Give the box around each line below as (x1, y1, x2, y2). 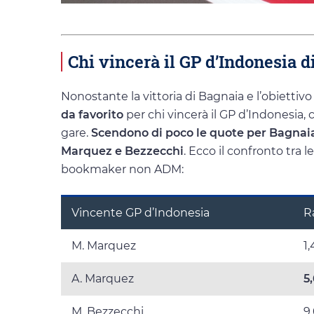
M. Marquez (71, 239, 136, 253)
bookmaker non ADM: (61, 163, 184, 177)
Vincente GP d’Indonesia (71, 206, 210, 220)
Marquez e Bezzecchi (61, 144, 184, 158)
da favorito (61, 108, 123, 122)
